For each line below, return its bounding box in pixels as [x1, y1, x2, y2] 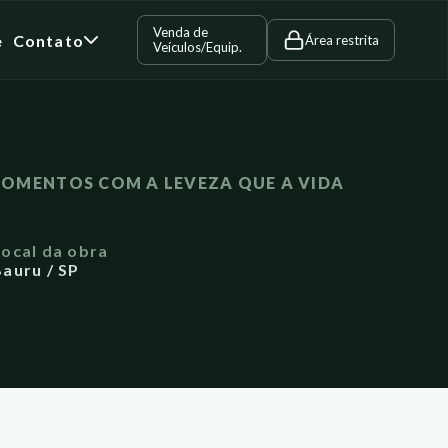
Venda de [153, 24, 208, 40]
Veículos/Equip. [153, 39, 242, 55]
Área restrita [305, 31, 379, 48]
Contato [12, 30, 84, 50]
